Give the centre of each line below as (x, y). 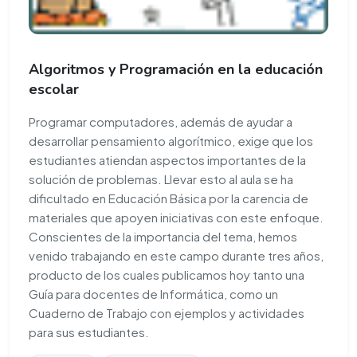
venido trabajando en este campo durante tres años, (176, 255)
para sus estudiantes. (89, 331)
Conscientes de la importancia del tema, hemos (163, 236)
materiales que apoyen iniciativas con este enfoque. (176, 217)
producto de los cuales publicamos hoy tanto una (167, 274)
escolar (54, 89)
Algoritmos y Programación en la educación (176, 69)
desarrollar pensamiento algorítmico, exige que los (171, 140)
